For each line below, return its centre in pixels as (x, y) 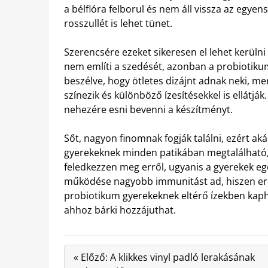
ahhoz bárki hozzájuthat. (120, 210)
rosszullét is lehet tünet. (118, 23)
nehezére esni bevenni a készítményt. (148, 109)
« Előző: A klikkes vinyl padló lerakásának (164, 257)
